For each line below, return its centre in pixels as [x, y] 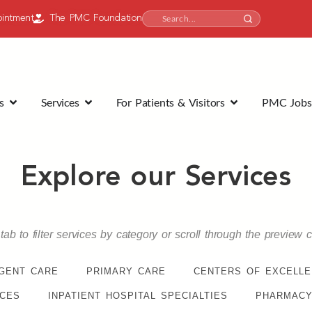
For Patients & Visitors [171, 102]
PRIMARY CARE [126, 271]
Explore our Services [156, 178]
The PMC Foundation [96, 18]
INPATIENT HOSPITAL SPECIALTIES [138, 296]
